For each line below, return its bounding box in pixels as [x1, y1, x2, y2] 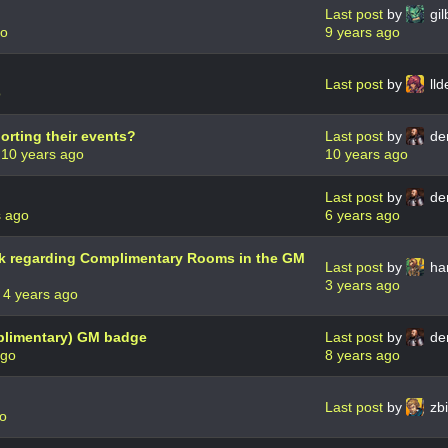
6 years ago [325, 206, 400, 223]
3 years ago [325, 276, 400, 293]
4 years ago [3, 285, 78, 302]
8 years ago [325, 346, 400, 363]
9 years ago [325, 23, 400, 40]
